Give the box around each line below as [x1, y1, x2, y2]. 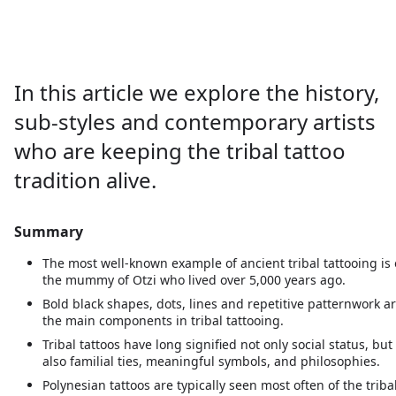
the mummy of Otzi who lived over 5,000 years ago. [42, 271, 346, 288]
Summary [14, 222, 83, 241]
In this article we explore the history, [14, 78, 379, 107]
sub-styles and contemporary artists [14, 107, 376, 136]
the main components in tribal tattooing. [42, 312, 284, 329]
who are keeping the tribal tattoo [14, 136, 346, 165]
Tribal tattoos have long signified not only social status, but [42, 336, 392, 353]
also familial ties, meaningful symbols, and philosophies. [42, 353, 380, 369]
